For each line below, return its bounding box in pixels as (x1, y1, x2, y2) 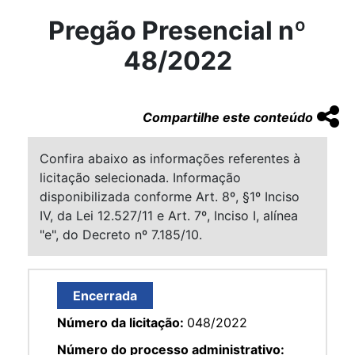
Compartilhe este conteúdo (143, 109, 313, 125)
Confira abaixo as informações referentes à (40, 150, 300, 166)
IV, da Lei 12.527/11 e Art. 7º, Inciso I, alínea (40, 207, 298, 223)
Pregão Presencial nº (48, 14, 307, 46)
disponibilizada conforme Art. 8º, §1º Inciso (40, 188, 300, 204)
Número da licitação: (57, 314, 187, 330)
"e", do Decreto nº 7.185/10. (40, 226, 202, 242)
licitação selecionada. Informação (40, 169, 241, 185)
